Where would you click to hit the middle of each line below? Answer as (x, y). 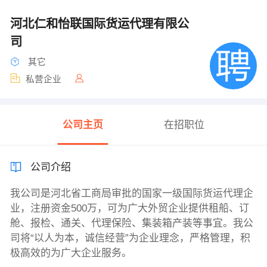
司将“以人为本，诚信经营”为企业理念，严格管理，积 (130, 238)
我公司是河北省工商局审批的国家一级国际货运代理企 (131, 194)
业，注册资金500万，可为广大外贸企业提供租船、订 (129, 209)
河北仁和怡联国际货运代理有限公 (99, 24)
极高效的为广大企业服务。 (71, 253)
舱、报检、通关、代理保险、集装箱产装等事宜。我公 (131, 223)
